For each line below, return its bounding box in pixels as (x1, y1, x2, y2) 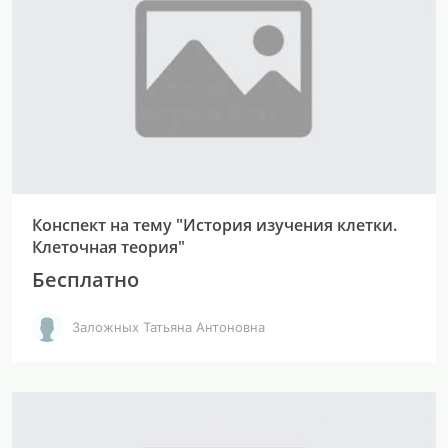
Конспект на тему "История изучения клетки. (32, 214, 397, 236)
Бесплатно (32, 266, 139, 293)
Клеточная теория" (32, 236, 185, 258)
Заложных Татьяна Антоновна (72, 318, 265, 335)
